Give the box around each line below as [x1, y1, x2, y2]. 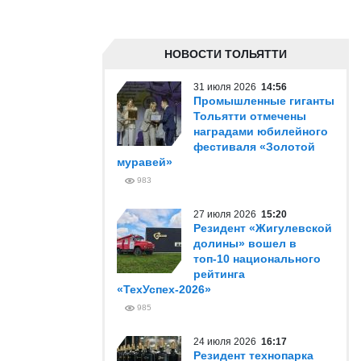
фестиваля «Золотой [193, 140, 315, 153]
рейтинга [193, 268, 245, 280]
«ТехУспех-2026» [117, 283, 211, 296]
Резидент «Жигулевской [193, 222, 332, 234]
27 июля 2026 [193, 209, 261, 220]
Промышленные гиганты [193, 94, 334, 107]
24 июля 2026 [193, 336, 261, 347]
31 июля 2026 [193, 81, 261, 93]
